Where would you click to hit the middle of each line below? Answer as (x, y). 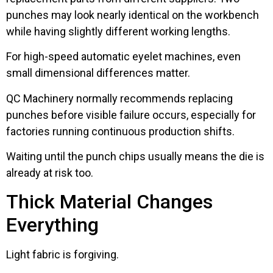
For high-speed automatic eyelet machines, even (123, 57)
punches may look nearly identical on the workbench (133, 15)
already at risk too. (50, 173)
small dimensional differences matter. (98, 73)
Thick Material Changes (109, 201)
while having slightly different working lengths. (118, 32)
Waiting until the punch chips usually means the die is (135, 157)
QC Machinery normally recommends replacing (119, 98)
